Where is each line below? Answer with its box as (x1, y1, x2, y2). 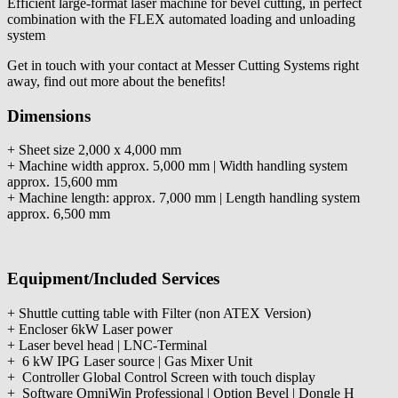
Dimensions (7, 106, 91, 125)
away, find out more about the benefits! (7, 73, 226, 89)
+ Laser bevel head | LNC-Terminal (7, 337, 207, 353)
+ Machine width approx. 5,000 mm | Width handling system (7, 158, 347, 174)
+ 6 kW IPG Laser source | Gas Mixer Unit (7, 353, 252, 369)
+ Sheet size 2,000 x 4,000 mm (7, 142, 181, 158)
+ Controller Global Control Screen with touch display (7, 369, 315, 385)
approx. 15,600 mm (7, 174, 117, 190)
